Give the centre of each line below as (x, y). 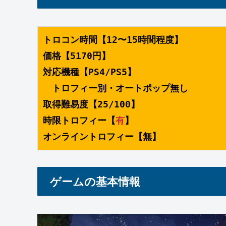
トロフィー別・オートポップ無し (116, 88)
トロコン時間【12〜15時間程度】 (113, 40)
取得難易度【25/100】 (91, 104)
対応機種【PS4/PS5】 (90, 72)
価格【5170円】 (77, 56)
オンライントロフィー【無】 (102, 137)
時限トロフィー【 (79, 121)
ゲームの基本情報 (95, 181)
